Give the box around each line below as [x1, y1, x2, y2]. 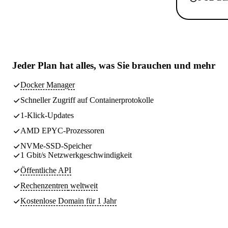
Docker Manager [20, 80, 75, 90]
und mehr [172, 60, 215, 71]
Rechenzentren [20, 181, 68, 190]
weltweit [68, 181, 98, 190]
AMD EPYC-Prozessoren [20, 126, 104, 135]
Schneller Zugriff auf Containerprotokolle [20, 96, 154, 105]
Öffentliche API [20, 166, 71, 175]
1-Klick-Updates [20, 111, 74, 120]
